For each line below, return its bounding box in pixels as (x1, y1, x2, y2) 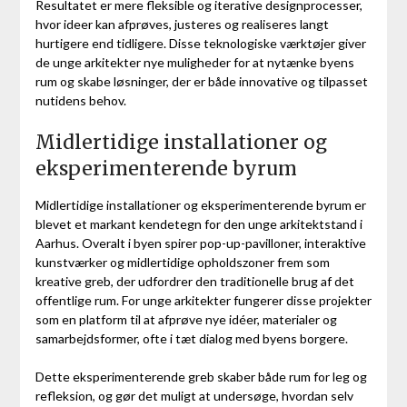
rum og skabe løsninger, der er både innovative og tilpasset (35, 73, 368, 89)
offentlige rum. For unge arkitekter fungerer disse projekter (35, 292, 372, 308)
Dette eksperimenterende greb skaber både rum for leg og (35, 368, 367, 384)
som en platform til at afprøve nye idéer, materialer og (35, 311, 337, 327)
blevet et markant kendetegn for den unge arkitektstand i (35, 215, 362, 232)
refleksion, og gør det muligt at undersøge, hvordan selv (35, 387, 353, 403)
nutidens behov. (35, 92, 126, 108)
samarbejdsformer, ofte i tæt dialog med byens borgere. (35, 330, 348, 346)
